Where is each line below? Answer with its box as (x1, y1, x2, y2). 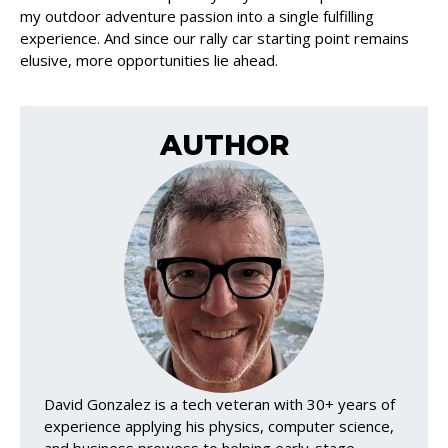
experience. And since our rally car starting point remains (20, 28, 409, 49)
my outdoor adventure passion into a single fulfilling (20, 6, 374, 27)
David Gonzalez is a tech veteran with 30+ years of (44, 393, 395, 414)
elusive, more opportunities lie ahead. (20, 50, 278, 71)
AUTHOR (159, 128, 289, 163)
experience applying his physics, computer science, (44, 415, 394, 436)
